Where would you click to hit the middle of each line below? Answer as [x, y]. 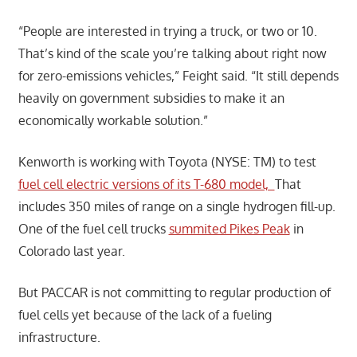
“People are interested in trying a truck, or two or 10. [167, 31]
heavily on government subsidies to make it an [151, 98]
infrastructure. [59, 337]
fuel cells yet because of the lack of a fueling [145, 314]
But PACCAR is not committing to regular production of [174, 292]
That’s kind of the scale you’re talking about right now [172, 53]
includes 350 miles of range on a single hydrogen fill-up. [177, 206]
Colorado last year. [73, 251]
